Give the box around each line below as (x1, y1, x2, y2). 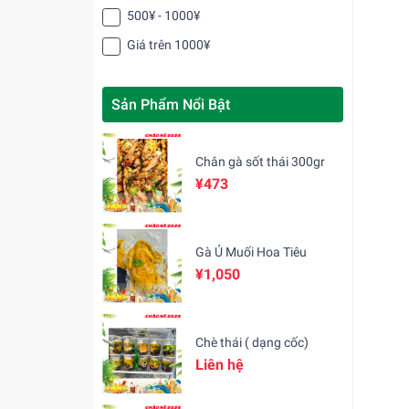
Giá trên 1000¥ (127, 37, 211, 52)
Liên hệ (195, 356, 245, 374)
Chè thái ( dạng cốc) (195, 335, 309, 351)
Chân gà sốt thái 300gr (195, 154, 326, 170)
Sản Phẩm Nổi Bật (111, 95, 230, 113)
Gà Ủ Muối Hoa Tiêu (195, 245, 308, 260)
